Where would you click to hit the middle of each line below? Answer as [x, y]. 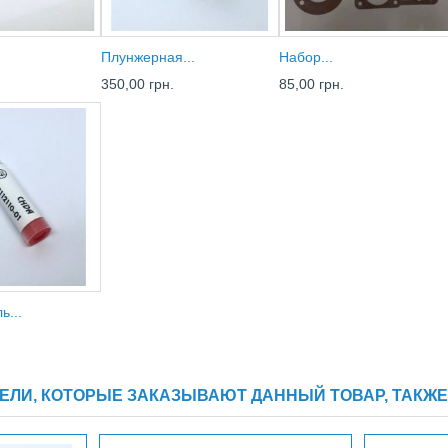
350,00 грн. [137, 84]
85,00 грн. [311, 84]
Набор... [306, 57]
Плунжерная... [148, 57]
